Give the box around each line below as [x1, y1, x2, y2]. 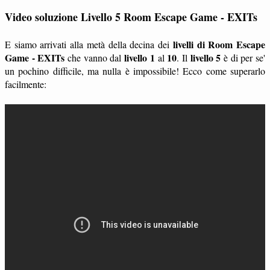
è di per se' [221, 51, 265, 64]
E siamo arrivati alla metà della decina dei [5, 38, 173, 51]
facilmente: [5, 78, 46, 91]
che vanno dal [64, 51, 125, 64]
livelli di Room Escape [172, 37, 266, 52]
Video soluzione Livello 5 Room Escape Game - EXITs [5, 9, 257, 25]
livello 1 [124, 51, 155, 65]
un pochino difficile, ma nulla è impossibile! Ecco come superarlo [5, 64, 265, 78]
